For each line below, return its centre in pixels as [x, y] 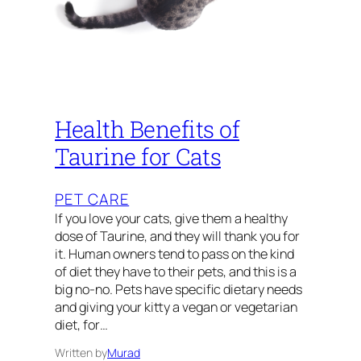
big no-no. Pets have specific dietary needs [178, 290]
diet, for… [81, 325]
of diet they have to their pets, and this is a [176, 272]
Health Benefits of [147, 129]
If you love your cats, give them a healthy [171, 219]
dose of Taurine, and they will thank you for [177, 237]
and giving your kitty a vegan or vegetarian [176, 307]
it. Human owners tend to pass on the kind [174, 254]
